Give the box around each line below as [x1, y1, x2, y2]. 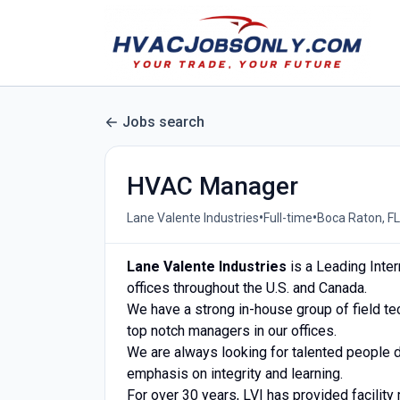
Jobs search [122, 113, 204, 130]
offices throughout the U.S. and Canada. [127, 279, 367, 296]
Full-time [263, 210, 312, 225]
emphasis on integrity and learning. [127, 365, 343, 382]
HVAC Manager [127, 171, 298, 201]
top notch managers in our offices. [127, 322, 337, 339]
